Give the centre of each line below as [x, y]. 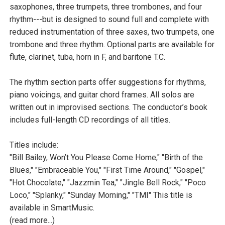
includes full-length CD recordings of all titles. [90, 120]
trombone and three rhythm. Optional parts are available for [112, 44]
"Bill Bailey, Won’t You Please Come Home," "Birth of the [106, 157]
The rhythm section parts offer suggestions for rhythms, [108, 82]
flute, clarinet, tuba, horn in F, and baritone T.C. [87, 57]
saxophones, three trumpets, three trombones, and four [106, 7]
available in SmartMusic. [52, 207]
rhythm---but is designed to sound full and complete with [109, 19]
